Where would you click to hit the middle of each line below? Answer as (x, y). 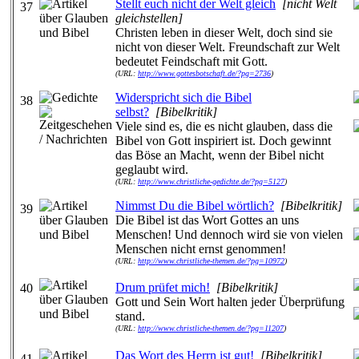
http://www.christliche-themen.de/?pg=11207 (211, 328)
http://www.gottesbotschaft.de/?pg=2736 (204, 73)
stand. (130, 316)
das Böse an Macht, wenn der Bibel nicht (220, 155)
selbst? (132, 112)
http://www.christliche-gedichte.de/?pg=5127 (211, 182)
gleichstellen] (149, 18)
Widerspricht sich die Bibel (184, 97)
